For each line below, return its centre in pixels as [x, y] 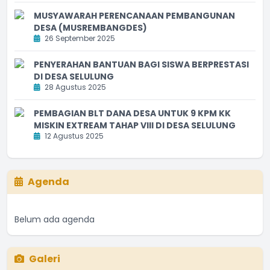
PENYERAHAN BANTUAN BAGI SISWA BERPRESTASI [141, 64]
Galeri [45, 259]
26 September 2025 [79, 38]
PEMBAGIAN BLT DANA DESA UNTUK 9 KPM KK [132, 113]
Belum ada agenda [55, 219]
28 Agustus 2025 [74, 87]
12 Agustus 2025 [73, 136]
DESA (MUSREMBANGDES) [90, 27]
